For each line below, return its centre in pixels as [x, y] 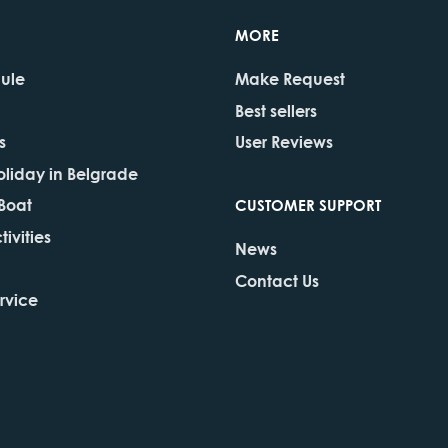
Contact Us [277, 280]
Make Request [290, 78]
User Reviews [284, 141]
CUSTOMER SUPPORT [308, 205]
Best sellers [276, 110]
